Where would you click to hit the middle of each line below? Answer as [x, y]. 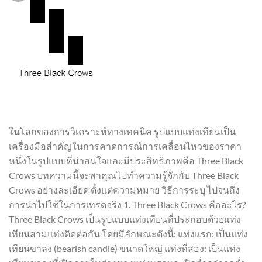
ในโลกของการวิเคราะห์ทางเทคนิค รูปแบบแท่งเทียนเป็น [122, 131]
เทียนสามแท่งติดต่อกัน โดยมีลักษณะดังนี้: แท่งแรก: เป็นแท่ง [128, 233]
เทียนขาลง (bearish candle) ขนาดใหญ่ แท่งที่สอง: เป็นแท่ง [125, 248]
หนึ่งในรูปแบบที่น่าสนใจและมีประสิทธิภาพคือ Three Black [126, 160]
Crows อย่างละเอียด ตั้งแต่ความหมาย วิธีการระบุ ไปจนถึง [124, 189]
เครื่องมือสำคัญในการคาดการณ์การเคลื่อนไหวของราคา [125, 146]
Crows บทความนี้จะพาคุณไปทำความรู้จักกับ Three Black [124, 175]
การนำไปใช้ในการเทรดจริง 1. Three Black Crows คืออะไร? [127, 204]
